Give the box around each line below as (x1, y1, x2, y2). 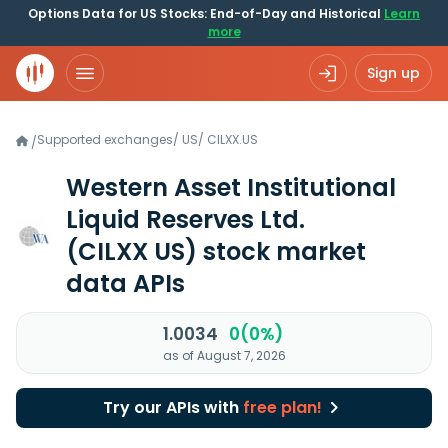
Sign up (367, 63, 420, 83)
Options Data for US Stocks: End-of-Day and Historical (28, 5, 384, 22)
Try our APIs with (102, 396, 243, 419)
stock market (197, 235, 366, 268)
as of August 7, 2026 (162, 347, 286, 364)
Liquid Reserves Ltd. (66, 203, 305, 236)
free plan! (242, 396, 322, 419)
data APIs (66, 267, 185, 300)
